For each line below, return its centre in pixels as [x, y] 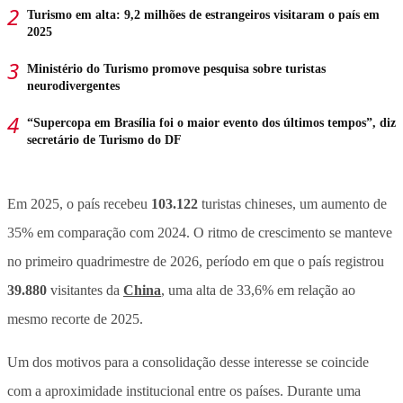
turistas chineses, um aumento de [292, 203]
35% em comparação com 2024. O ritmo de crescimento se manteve [200, 232]
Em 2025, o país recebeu [77, 203]
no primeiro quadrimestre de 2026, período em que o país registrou [196, 261]
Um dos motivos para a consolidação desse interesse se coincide [188, 362]
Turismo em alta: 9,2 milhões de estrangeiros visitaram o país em [203, 14]
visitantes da [85, 290]
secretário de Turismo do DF [104, 139]
